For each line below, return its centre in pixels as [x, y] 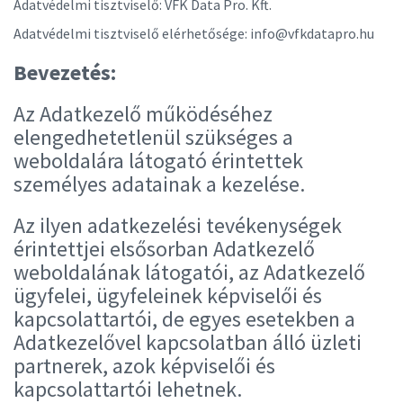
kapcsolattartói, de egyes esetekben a [184, 319]
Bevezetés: [65, 72]
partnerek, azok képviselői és [144, 366]
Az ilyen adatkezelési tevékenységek [178, 225]
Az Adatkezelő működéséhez [143, 114]
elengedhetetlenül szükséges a [153, 137]
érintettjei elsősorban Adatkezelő [164, 249]
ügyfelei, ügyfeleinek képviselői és [168, 296]
